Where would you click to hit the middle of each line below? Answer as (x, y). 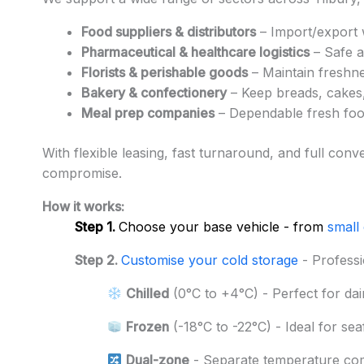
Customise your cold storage (210, 260)
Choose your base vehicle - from (223, 227)
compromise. (82, 173)
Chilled (148, 294)
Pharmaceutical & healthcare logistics (195, 52)
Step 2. (98, 260)
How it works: (83, 207)
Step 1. (97, 227)
